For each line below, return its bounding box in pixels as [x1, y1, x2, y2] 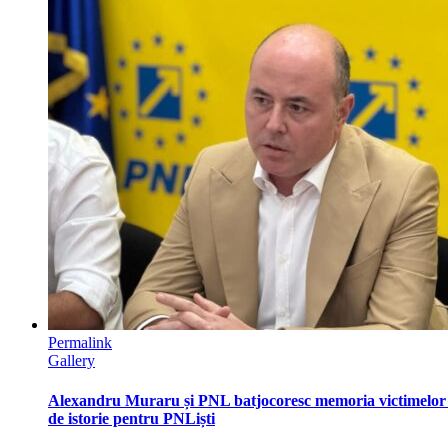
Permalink [48, 334, 112, 352]
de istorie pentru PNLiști [48, 409, 215, 427]
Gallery [48, 352, 95, 370]
